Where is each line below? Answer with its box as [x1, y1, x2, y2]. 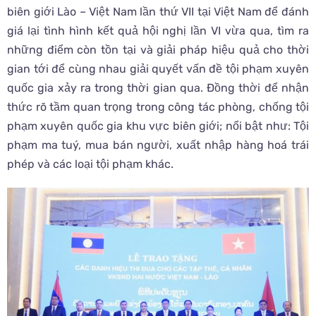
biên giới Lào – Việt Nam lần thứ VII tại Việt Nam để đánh [7, 4, 309, 18]
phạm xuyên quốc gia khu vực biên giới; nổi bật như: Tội [7, 119, 309, 133]
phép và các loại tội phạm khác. [7, 157, 174, 171]
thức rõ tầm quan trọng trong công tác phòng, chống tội [7, 99, 309, 114]
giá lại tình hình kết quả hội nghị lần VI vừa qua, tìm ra [7, 23, 309, 37]
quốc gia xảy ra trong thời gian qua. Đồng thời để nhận [7, 80, 309, 95]
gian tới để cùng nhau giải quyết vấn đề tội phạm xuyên [7, 61, 309, 75]
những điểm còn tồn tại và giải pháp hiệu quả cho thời [7, 42, 309, 56]
